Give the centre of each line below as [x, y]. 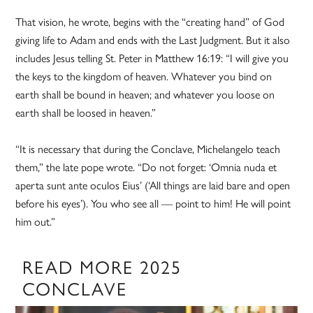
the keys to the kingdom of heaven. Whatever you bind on [144, 76]
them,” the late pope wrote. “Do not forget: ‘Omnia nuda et [146, 167]
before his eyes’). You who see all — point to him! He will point [153, 203]
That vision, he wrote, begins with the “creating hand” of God [150, 22]
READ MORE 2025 [102, 267]
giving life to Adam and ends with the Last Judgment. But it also [153, 40]
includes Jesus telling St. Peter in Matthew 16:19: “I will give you [152, 58]
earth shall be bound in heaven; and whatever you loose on [145, 94]
